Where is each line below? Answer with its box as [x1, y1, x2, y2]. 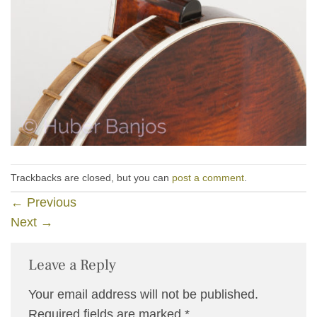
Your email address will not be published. [28, 287, 258, 301]
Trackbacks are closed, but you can [11, 171, 172, 183]
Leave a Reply [28, 255, 120, 275]
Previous [23, 195, 76, 210]
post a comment [172, 171, 244, 183]
